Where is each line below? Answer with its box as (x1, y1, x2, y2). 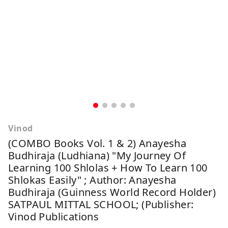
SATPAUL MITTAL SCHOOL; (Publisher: (8, 197, 194, 211)
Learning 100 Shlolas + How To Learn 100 (8, 160, 208, 175)
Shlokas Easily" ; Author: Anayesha (8, 173, 177, 187)
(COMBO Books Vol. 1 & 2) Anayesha (8, 136, 187, 150)
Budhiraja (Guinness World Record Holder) (8, 185, 216, 199)
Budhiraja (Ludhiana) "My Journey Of (8, 148, 186, 162)
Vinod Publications (8, 209, 99, 223)
